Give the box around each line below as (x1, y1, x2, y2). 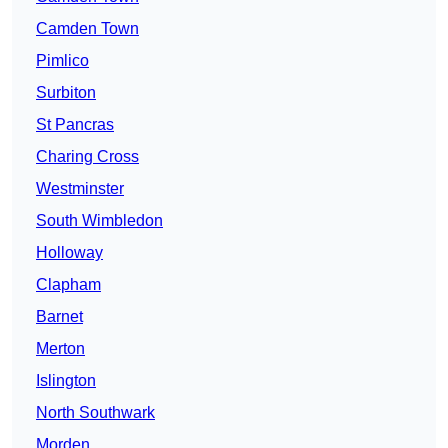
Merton (36, 340, 85, 358)
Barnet (36, 308, 83, 326)
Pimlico (36, 52, 89, 70)
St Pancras (36, 116, 114, 134)
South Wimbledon (36, 212, 163, 230)
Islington (36, 372, 96, 390)
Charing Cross (36, 148, 139, 166)
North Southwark (36, 404, 155, 422)
